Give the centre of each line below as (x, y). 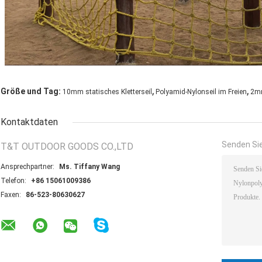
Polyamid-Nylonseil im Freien (201, 92)
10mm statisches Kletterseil (107, 92)
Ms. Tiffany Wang (89, 166)
